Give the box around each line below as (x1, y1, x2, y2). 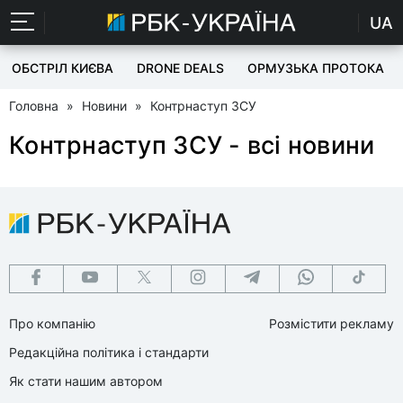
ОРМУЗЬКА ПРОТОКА (247, 60, 384, 76)
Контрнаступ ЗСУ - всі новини (9, 130, 375, 160)
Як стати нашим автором (9, 373, 163, 389)
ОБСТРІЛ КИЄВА (12, 60, 113, 76)
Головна (9, 98, 58, 113)
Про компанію (9, 316, 95, 331)
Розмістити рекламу (269, 316, 394, 331)
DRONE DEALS (137, 60, 224, 76)
